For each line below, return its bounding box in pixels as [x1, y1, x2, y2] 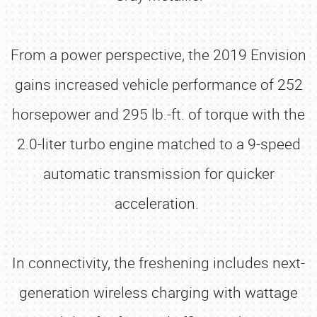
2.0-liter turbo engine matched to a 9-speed [16, 134, 301, 154]
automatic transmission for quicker [42, 163, 275, 183]
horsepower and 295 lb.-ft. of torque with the [12, 104, 305, 124]
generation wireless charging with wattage [19, 282, 298, 302]
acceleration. [115, 193, 202, 213]
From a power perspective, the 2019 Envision [11, 45, 306, 64]
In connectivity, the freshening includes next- [12, 253, 305, 272]
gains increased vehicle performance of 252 [14, 74, 303, 94]
